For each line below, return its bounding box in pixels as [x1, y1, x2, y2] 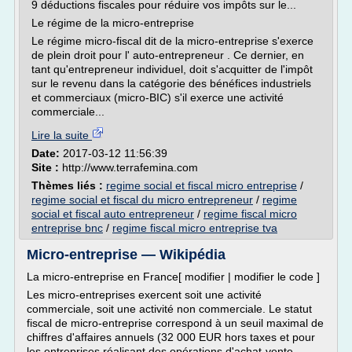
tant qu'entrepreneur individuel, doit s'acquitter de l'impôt [31, 63, 313, 75]
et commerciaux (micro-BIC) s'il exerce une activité [31, 91, 284, 104]
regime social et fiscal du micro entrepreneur [31, 193, 253, 206]
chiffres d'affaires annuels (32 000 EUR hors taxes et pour [27, 331, 315, 343]
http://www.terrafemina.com [62, 161, 198, 174]
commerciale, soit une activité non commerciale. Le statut [27, 302, 312, 315]
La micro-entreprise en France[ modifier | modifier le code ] [27, 270, 320, 283]
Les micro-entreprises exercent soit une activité [27, 288, 262, 301]
